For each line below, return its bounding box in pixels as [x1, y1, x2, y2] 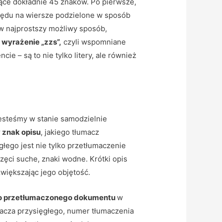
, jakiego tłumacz [41, 127, 100, 137]
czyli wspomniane [61, 37, 126, 47]
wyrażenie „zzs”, [1, 37, 62, 47]
